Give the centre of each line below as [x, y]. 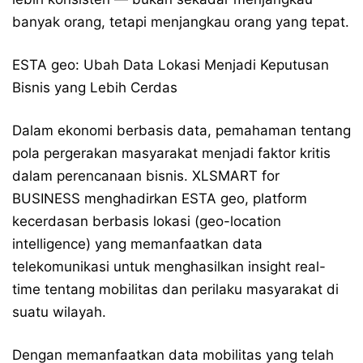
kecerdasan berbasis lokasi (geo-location [147, 221]
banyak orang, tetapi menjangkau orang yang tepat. [181, 21]
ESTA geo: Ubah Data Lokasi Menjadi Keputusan [171, 64]
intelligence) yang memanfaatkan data [137, 243]
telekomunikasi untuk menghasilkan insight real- [169, 266]
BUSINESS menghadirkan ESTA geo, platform [160, 198]
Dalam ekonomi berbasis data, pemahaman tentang [181, 130]
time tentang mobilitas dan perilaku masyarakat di [175, 289]
